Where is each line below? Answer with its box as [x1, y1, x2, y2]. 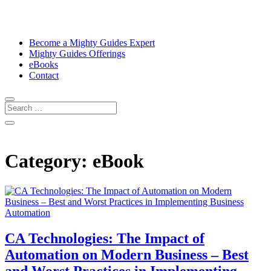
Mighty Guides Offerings [29, 48, 125, 59]
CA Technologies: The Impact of [5, 230, 204, 246]
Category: [5, 150, 93, 172]
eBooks [29, 59, 58, 70]
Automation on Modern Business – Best [5, 246, 249, 263]
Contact [29, 70, 59, 80]
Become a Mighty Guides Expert [29, 38, 155, 48]
